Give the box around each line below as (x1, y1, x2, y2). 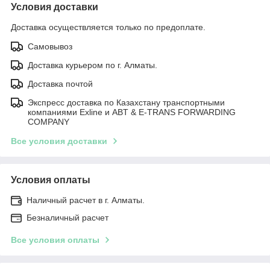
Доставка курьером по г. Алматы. (28, 60, 157, 70)
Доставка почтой (28, 78, 93, 89)
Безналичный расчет (27, 212, 108, 222)
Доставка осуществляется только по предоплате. (11, 22, 206, 32)
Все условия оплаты (11, 234, 99, 245)
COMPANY (28, 116, 69, 127)
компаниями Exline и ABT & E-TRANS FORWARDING (28, 107, 236, 117)
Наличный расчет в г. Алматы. (27, 195, 145, 205)
